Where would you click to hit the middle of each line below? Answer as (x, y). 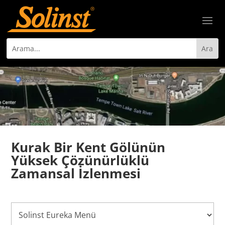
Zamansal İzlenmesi (76, 173)
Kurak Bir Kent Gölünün (88, 147)
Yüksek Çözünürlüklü (80, 160)
